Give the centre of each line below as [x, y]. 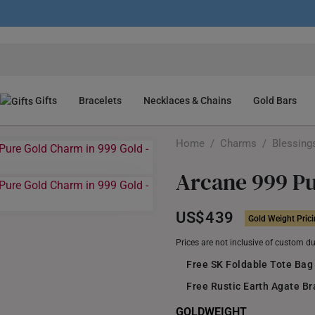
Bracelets [101, 101]
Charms [239, 143]
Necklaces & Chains [188, 101]
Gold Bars [275, 101]
